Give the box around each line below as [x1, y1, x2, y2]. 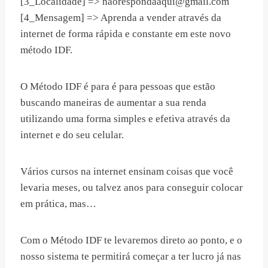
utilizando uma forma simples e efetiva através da [20, 113, 230, 125]
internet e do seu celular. [20, 129, 124, 141]
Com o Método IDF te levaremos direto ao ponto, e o [20, 234, 242, 246]
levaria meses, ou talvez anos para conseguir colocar [20, 182, 243, 194]
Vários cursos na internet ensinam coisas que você [20, 166, 233, 178]
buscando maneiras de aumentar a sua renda [20, 97, 206, 109]
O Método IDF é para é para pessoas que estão [20, 81, 215, 93]
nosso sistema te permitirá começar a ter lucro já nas [20, 251, 241, 263]
